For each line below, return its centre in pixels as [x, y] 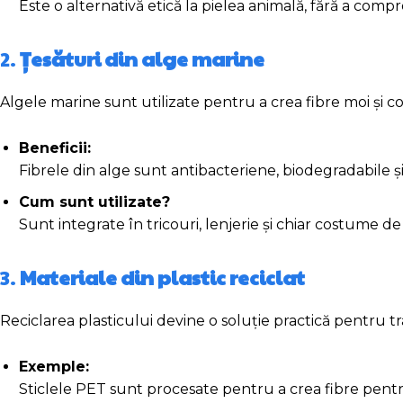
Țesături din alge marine [142, 59]
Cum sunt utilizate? [94, 202]
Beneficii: [55, 148]
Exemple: [54, 367]
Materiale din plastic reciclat [162, 278]
